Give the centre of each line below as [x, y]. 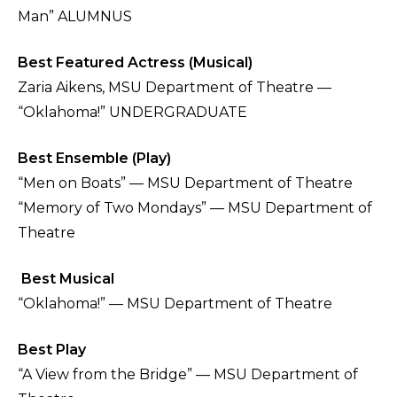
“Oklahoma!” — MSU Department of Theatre [177, 304]
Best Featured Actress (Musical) [135, 63]
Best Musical [66, 279]
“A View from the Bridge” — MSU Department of [188, 375]
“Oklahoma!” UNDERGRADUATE [132, 113]
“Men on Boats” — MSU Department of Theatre [185, 183]
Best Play [52, 350]
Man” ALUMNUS [77, 17]
